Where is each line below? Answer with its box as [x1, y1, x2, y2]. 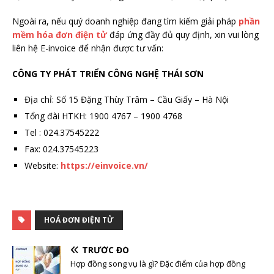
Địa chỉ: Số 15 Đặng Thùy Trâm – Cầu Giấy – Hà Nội [24, 94, 229, 106]
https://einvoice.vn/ [61, 160, 148, 172]
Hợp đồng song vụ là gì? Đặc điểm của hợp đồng [70, 258, 245, 270]
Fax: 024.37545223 [24, 143, 98, 155]
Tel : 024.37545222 [24, 127, 99, 139]
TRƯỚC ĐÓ [82, 244, 129, 256]
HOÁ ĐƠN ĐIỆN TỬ [44, 215, 114, 226]
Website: [24, 160, 61, 172]
